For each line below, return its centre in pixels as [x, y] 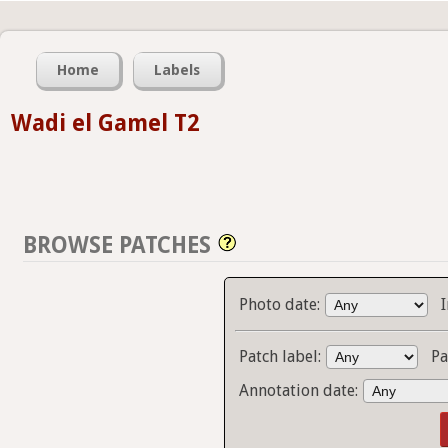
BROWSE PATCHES [117, 245]
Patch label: [282, 357]
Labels [177, 70]
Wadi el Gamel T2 [105, 123]
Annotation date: [301, 391]
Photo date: [282, 305]
